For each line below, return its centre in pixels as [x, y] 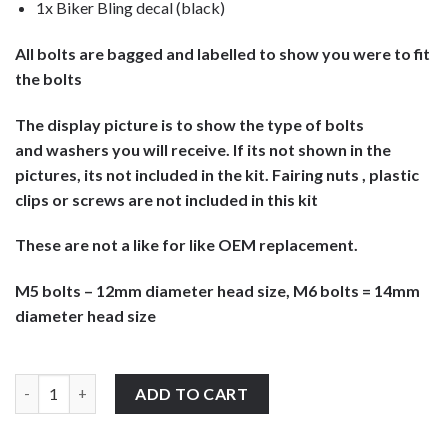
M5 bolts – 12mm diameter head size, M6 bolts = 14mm [217, 291]
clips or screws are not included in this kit [166, 199]
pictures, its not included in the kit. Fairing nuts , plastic [217, 174]
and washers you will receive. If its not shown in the [203, 149]
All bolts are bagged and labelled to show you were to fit [222, 53]
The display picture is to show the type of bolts [189, 124]
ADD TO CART [192, 393]
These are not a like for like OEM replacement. [188, 245]
